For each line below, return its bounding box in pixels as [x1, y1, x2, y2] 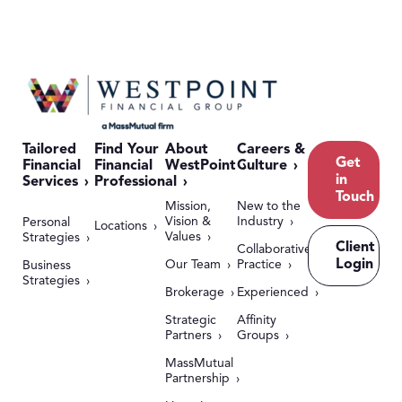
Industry [236, 214, 284, 229]
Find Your [93, 140, 159, 158]
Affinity [236, 312, 276, 328]
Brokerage [165, 284, 225, 300]
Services [22, 172, 78, 190]
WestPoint [165, 156, 237, 174]
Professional [93, 172, 177, 190]
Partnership [165, 371, 231, 386]
